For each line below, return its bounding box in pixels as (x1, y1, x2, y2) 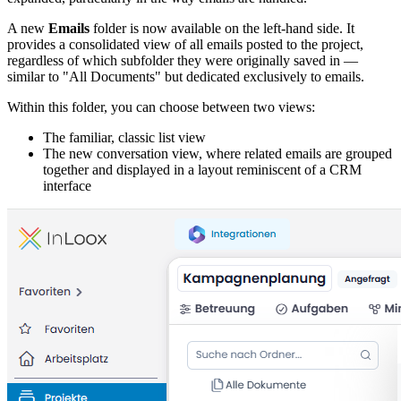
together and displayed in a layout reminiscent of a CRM (43, 161, 362, 177)
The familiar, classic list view (43, 129, 206, 145)
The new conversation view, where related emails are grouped (43, 145, 392, 161)
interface (43, 177, 91, 193)
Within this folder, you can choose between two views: (7, 98, 315, 115)
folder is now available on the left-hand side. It (90, 20, 354, 36)
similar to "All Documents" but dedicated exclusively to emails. (7, 68, 364, 84)
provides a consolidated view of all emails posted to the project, (7, 36, 363, 52)
